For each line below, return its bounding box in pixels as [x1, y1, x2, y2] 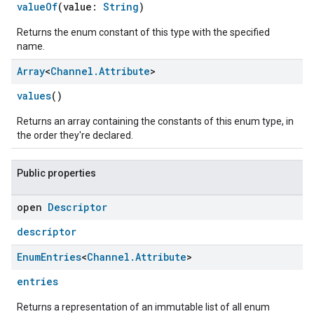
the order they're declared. [17, 130, 133, 141]
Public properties [17, 168, 96, 179]
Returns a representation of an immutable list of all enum [17, 301, 270, 313]
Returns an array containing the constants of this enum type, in [17, 116, 294, 127]
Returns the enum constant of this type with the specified [17, 27, 270, 38]
